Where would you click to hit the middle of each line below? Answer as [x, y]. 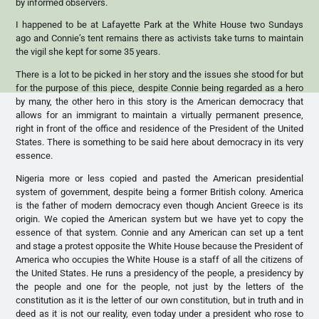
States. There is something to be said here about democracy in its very [159, 142]
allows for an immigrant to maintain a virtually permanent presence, [159, 115]
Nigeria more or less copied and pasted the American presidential [159, 179]
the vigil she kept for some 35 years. [88, 52]
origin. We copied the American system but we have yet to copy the [159, 219]
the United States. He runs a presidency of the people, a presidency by [159, 273]
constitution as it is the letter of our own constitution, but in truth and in [159, 300]
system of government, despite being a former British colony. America [159, 192]
